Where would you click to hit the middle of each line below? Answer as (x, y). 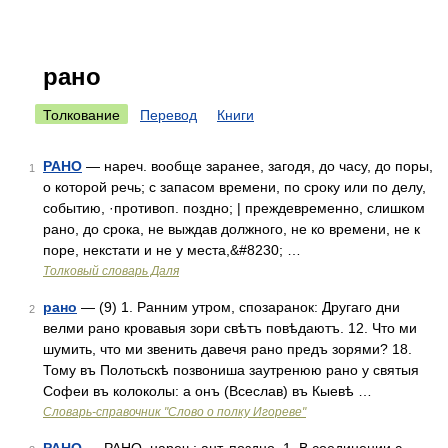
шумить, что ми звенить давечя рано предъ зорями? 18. (227, 349)
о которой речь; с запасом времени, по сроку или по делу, (234, 187)
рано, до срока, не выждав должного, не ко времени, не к (231, 229)
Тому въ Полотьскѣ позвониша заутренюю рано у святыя (231, 370)
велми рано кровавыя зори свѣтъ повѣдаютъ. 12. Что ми (230, 328)
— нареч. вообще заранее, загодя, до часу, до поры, (257, 166)
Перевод (168, 115)
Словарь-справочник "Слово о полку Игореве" (174, 412)
